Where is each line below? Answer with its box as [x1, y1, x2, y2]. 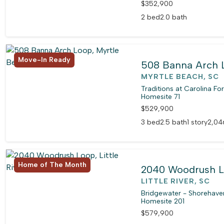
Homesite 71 [141, 92, 180, 101]
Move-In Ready [18, 55, 70, 64]
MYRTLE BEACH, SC [141, 72, 219, 81]
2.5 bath [160, 117, 187, 126]
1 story [187, 117, 208, 126]
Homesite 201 [141, 197, 185, 206]
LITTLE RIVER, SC [141, 177, 210, 186]
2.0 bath [160, 12, 187, 21]
